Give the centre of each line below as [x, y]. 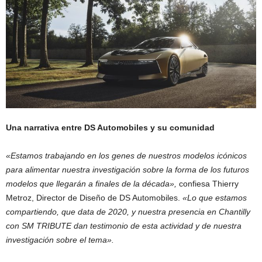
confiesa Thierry [209, 184]
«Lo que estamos [213, 198]
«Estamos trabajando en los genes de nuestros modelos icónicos [126, 156]
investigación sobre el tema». [60, 240]
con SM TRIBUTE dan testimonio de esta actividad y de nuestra [124, 226]
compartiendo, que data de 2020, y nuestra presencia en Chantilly [128, 212]
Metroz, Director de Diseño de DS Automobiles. [93, 198]
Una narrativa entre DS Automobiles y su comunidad [110, 128]
